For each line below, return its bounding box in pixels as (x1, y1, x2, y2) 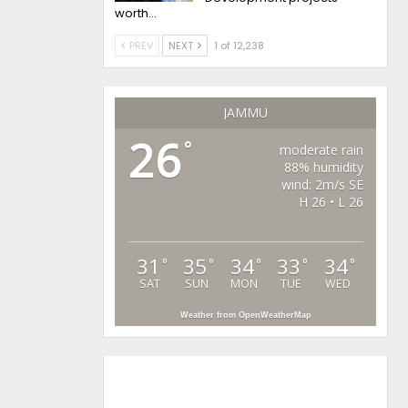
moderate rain (279, 141, 363, 159)
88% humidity (283, 158, 363, 177)
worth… (115, 5, 158, 23)
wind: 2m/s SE (280, 176, 363, 194)
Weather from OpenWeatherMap (179, 311, 311, 321)
